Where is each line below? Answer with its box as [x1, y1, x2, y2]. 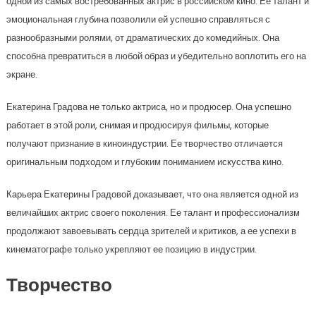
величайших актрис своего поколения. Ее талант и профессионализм [6, 206, 300, 219]
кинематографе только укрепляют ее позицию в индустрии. [6, 243, 257, 256]
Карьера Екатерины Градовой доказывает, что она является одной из [6, 188, 298, 201]
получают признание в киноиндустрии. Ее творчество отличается [6, 137, 283, 150]
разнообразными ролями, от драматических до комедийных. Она [6, 31, 279, 44]
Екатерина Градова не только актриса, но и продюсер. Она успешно [6, 100, 291, 114]
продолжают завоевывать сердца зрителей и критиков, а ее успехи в [6, 224, 296, 238]
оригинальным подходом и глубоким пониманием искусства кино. [6, 155, 284, 169]
